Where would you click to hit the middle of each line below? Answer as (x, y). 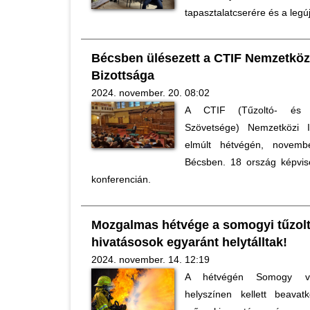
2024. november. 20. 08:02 (151, 93)
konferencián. (121, 179)
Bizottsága (123, 75)
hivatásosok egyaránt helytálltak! (189, 242)
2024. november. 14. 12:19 (151, 259)
